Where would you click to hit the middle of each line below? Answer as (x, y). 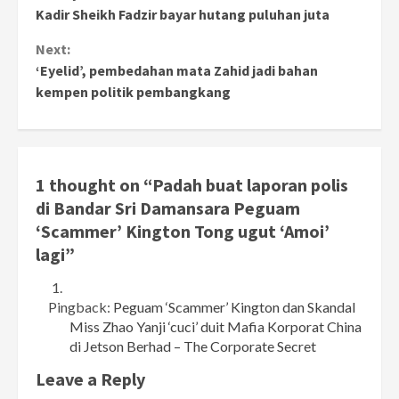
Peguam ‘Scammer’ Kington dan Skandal (235, 307)
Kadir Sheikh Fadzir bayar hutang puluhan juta (183, 15)
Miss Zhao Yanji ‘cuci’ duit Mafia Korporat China (216, 327)
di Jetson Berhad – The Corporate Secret (193, 346)
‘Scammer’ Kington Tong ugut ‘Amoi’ (183, 232)
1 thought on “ (94, 185)
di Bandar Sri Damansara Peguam (168, 208)
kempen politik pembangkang (133, 92)
